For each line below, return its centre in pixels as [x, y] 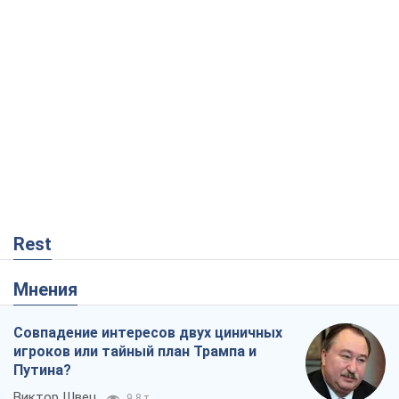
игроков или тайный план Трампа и [135, 352]
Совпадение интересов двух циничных [148, 333]
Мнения [53, 290]
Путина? [42, 370]
